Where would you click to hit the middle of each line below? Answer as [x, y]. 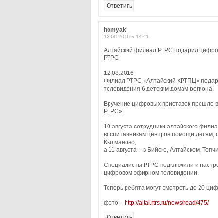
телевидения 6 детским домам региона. [159, 89]
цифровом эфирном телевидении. [151, 173]
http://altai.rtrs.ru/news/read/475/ [167, 203]
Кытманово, [120, 142]
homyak [115, 30]
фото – [114, 203]
